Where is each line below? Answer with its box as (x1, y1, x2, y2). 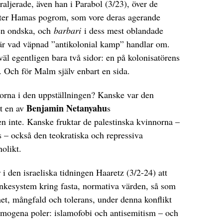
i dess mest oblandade (81, 24, 163, 36)
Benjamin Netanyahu (26, 101, 107, 114)
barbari (54, 24, 81, 36)
